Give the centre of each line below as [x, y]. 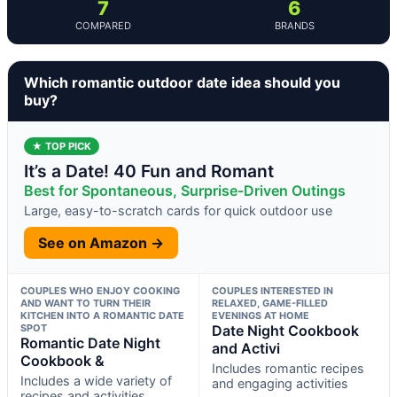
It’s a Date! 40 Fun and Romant [149, 171]
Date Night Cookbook [285, 330]
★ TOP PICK [62, 146]
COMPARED [103, 25]
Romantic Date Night [90, 343]
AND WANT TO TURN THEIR [86, 303]
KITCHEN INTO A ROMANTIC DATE [102, 315]
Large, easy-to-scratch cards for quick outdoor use [178, 210]
